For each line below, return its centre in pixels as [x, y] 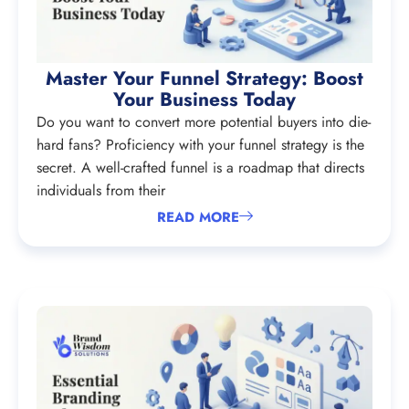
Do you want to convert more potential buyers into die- [204, 121]
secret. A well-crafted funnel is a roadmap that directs [200, 167]
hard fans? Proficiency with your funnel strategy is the [200, 144]
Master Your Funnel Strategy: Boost [204, 78]
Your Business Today [204, 99]
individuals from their [101, 190]
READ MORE [198, 217]
